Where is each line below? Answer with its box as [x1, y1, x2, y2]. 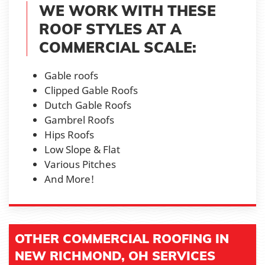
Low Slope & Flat [44, 142, 120, 156]
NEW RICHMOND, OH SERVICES [15, 247, 215, 263]
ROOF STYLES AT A [39, 19, 182, 38]
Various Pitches [44, 157, 116, 171]
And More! [44, 172, 95, 186]
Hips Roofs [44, 127, 94, 141]
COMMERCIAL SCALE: [39, 37, 196, 56]
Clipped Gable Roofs [44, 83, 138, 97]
